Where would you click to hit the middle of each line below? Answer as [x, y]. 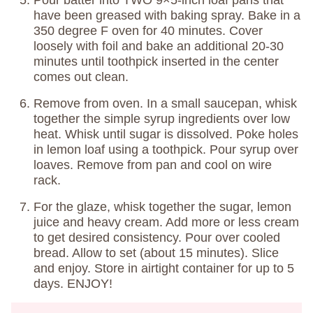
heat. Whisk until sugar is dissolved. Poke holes [166, 134]
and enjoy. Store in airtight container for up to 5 [164, 268]
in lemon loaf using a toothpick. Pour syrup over [166, 149]
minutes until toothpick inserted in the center [156, 61]
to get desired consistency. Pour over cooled [157, 237]
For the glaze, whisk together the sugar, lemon [162, 206]
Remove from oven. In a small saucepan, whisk [165, 103]
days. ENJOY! [73, 283]
